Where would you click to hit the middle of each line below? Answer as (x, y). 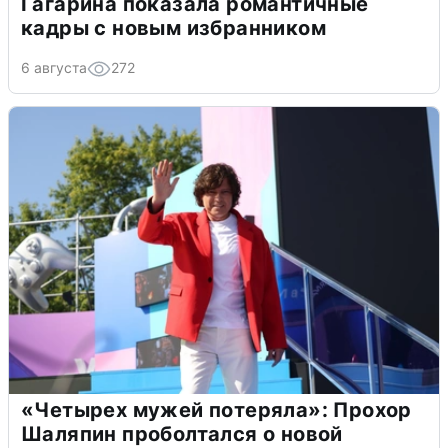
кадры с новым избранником (173, 27)
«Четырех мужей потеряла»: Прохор (216, 409)
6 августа (54, 67)
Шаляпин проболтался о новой (182, 433)
